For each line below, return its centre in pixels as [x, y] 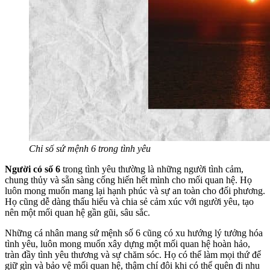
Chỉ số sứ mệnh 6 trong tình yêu [90, 148]
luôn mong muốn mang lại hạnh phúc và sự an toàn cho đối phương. [135, 190]
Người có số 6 [33, 169]
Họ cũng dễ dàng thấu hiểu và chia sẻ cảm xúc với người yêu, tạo [129, 201]
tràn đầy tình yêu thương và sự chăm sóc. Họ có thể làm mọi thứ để [133, 254]
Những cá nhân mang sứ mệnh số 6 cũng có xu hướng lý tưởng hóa [134, 233]
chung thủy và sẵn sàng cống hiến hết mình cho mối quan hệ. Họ [128, 180]
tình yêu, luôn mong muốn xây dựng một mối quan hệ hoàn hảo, [127, 243]
